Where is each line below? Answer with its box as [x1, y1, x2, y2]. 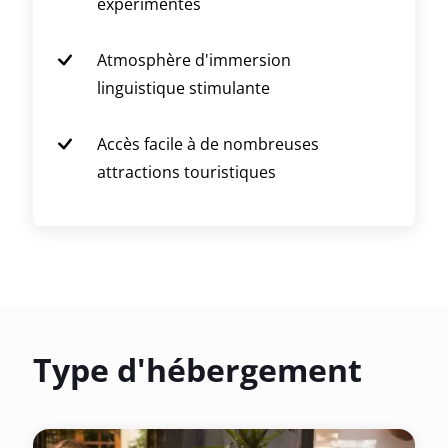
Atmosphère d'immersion [97, 48, 291, 71]
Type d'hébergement [33, 348, 362, 392]
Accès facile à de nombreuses [97, 132, 319, 155]
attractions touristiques [97, 160, 276, 183]
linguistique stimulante [97, 76, 270, 99]
